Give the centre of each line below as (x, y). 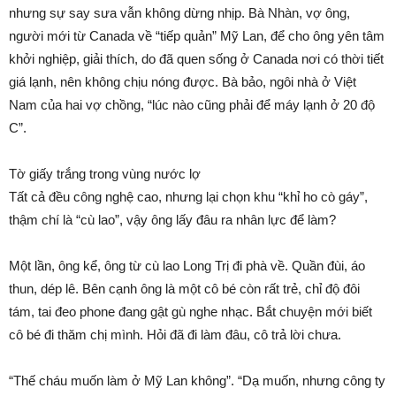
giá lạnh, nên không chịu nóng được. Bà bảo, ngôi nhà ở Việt (183, 82)
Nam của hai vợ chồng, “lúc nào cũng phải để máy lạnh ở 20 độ (192, 105)
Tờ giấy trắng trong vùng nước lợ (105, 174)
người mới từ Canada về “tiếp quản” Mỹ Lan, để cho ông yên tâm (197, 36)
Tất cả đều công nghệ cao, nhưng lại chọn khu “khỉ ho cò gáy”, (188, 197)
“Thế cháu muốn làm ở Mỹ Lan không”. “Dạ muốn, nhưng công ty (197, 381)
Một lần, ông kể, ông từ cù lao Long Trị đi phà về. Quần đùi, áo (187, 266)
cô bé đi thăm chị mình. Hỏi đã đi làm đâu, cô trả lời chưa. (175, 335)
